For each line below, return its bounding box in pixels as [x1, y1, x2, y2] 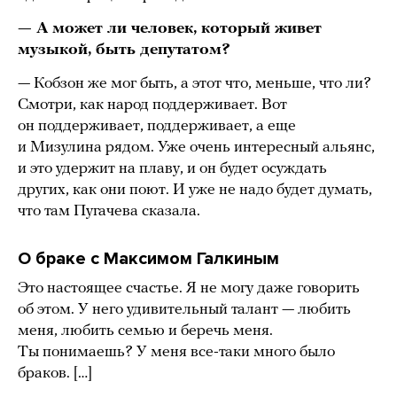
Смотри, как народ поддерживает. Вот [18, 96, 287, 113]
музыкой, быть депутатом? [18, 41, 230, 58]
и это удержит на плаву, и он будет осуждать [18, 160, 327, 177]
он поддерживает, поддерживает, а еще [18, 117, 296, 135]
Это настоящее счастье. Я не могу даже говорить [18, 279, 360, 297]
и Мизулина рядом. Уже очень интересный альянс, [18, 138, 375, 156]
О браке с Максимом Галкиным [18, 247, 279, 269]
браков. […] [18, 364, 92, 382]
